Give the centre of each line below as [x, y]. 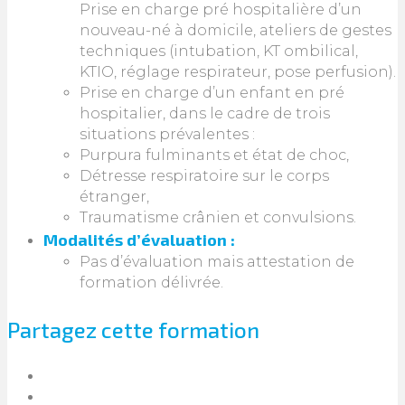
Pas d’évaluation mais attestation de [217, 262]
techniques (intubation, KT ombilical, [219, 52]
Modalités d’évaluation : [139, 240]
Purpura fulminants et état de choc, [214, 155]
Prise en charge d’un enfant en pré [212, 93]
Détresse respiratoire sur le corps [204, 176]
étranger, [114, 197]
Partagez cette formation [133, 330]
